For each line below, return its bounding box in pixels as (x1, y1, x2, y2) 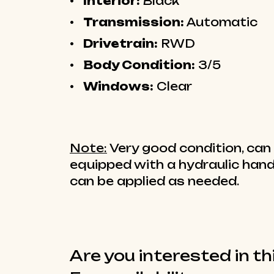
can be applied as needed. (70, 174, 239, 188)
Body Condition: (83, 58, 195, 72)
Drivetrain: (83, 37, 158, 51)
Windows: (83, 80, 154, 94)
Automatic (187, 15, 257, 29)
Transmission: (83, 15, 184, 29)
